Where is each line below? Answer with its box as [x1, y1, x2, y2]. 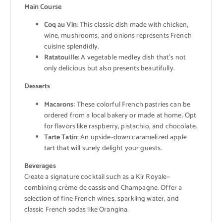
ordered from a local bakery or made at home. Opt [44, 110, 197, 121]
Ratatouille [44, 52, 78, 64]
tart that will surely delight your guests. [44, 142, 163, 154]
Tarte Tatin [44, 131, 78, 143]
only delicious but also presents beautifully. [44, 63, 175, 75]
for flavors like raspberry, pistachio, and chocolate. [44, 120, 197, 132]
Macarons [44, 99, 74, 111]
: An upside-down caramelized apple [77, 131, 187, 143]
